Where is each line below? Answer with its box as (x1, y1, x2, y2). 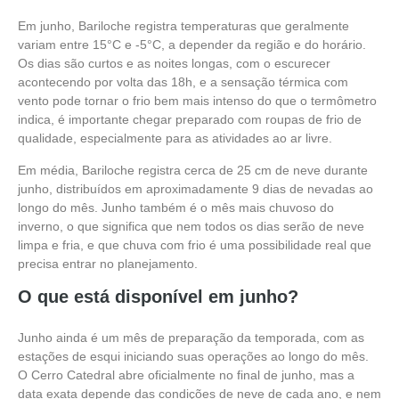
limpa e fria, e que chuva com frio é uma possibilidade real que (18, 237, 371, 252)
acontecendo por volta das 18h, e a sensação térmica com (18, 75, 348, 90)
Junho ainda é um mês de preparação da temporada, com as (18, 330, 364, 346)
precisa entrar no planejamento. (18, 256, 198, 271)
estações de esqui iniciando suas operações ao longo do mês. (18, 349, 369, 364)
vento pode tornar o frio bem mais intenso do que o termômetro (18, 94, 377, 109)
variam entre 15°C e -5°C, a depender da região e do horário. (18, 37, 366, 53)
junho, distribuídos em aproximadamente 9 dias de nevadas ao (18, 181, 373, 196)
